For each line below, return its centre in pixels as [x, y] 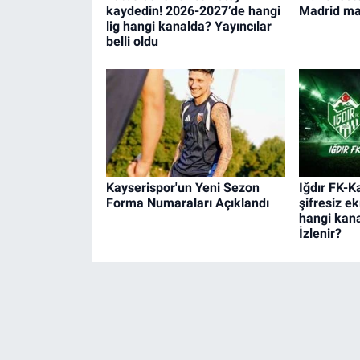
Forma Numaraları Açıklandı [187, 203]
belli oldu [132, 41]
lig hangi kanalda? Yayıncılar [188, 26]
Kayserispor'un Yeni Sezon [182, 188]
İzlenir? [320, 234]
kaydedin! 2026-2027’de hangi [193, 10]
